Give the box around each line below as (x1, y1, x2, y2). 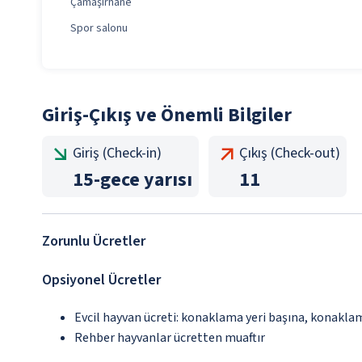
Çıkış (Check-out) (239, 143, 340, 164)
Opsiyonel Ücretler (42, 270, 161, 291)
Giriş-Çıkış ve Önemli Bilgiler (42, 101, 292, 130)
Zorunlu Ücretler (42, 231, 145, 252)
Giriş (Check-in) (73, 143, 162, 164)
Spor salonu (70, 20, 128, 37)
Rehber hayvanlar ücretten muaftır (74, 329, 265, 347)
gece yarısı (100, 166, 192, 195)
